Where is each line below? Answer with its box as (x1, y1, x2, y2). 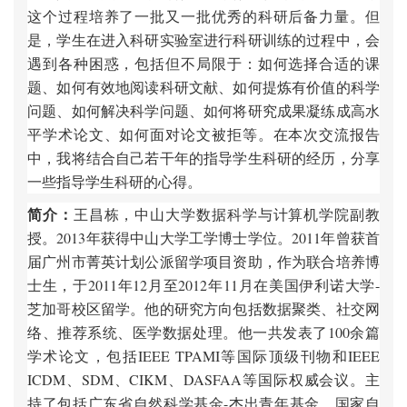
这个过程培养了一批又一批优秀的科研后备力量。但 (27, 6, 380, 25)
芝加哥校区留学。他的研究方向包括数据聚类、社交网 (27, 299, 380, 318)
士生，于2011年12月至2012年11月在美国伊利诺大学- (27, 275, 380, 294)
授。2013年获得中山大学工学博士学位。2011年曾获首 (27, 228, 380, 247)
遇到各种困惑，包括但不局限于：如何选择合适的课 (27, 54, 380, 73)
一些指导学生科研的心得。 (27, 172, 202, 191)
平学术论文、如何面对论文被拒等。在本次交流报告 (27, 124, 380, 144)
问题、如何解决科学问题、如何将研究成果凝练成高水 (27, 101, 380, 120)
